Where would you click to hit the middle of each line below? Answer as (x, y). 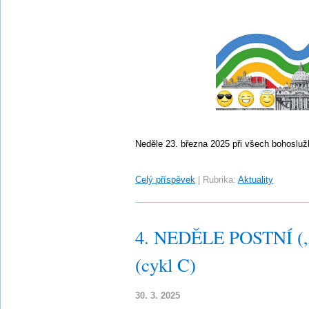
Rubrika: (219, 180)
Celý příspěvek (165, 180)
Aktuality (256, 180)
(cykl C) (166, 265)
